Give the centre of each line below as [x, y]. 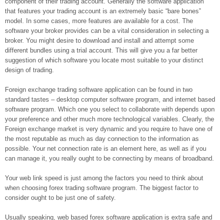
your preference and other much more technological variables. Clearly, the [110, 119]
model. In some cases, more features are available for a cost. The [99, 21]
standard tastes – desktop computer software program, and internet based [110, 99]
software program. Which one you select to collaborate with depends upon [110, 109]
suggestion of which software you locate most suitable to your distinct [104, 60]
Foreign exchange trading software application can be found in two [99, 90]
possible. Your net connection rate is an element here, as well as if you [106, 149]
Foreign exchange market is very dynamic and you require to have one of [109, 129]
